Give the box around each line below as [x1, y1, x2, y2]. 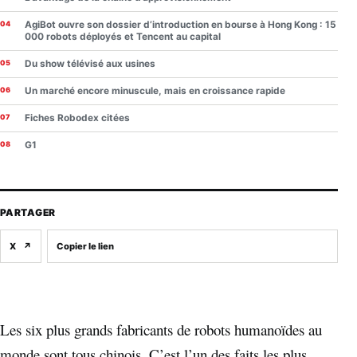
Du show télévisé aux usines [25, 57, 155, 69]
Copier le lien [57, 240, 114, 252]
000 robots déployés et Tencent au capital [25, 30, 221, 42]
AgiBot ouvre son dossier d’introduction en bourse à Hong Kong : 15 [25, 18, 336, 30]
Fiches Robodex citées [25, 112, 130, 124]
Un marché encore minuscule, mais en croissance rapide [25, 84, 285, 96]
